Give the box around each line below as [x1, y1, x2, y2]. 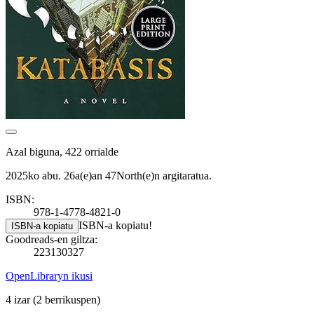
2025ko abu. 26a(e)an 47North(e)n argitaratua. [6, 169, 212, 182]
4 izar [6, 293, 33, 306]
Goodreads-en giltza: [6, 233, 97, 245]
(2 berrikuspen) [33, 293, 100, 306]
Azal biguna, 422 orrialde [6, 145, 118, 158]
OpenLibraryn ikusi [6, 269, 93, 282]
